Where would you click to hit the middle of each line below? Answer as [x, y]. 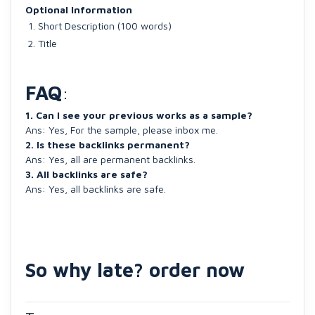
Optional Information [79, 9]
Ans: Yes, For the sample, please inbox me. [122, 130]
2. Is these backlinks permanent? [108, 144]
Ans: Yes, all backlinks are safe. [96, 189]
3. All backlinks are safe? [86, 174]
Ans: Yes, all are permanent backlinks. [110, 159]
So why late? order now [135, 270]
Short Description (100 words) [105, 26]
